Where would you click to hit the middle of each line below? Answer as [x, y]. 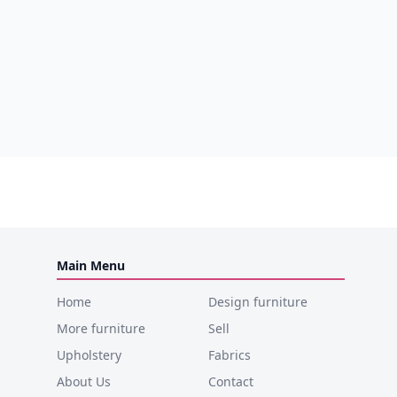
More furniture [101, 328]
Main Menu [91, 265]
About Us [84, 381]
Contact [230, 381]
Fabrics [229, 354]
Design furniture [257, 301]
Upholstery [89, 354]
